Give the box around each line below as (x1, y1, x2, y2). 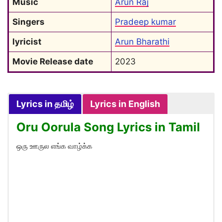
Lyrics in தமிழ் (16, 99, 74, 109)
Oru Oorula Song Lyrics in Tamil (16, 120, 200, 134)
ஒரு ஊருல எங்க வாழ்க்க (16, 141, 92, 151)
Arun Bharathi (115, 37, 169, 47)
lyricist (12, 37, 42, 47)
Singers (12, 17, 45, 27)
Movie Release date (12, 56, 93, 66)
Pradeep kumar (115, 17, 176, 27)
